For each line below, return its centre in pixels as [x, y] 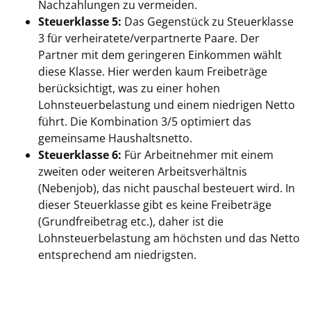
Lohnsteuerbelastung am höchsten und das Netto [169, 238]
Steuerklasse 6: [80, 155]
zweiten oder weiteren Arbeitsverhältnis [143, 171]
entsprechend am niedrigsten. [117, 255]
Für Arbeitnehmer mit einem [197, 155]
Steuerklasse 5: [80, 22]
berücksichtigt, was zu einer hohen [129, 88]
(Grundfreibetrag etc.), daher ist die [131, 221]
